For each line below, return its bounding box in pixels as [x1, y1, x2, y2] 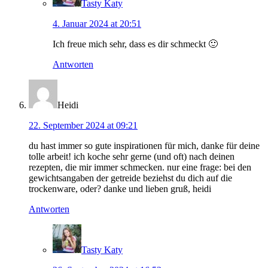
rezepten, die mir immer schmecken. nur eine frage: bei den [29, 162, 251, 173]
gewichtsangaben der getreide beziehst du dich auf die [29, 173, 232, 184]
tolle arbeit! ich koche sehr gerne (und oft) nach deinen [29, 151, 234, 162]
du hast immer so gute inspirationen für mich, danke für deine [29, 141, 260, 151]
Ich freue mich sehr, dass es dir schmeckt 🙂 [53, 39, 218, 50]
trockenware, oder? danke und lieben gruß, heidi [29, 184, 211, 194]
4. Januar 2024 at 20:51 [53, 19, 141, 29]
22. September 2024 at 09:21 [29, 120, 138, 131]
